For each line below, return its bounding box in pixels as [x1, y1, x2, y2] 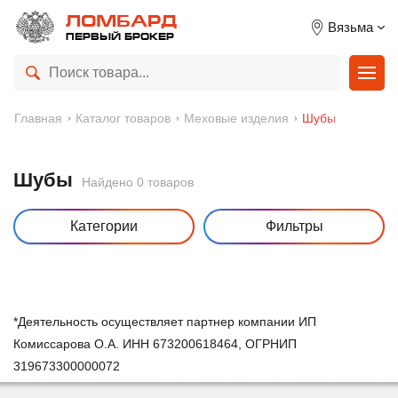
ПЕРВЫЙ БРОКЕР [66, 32, 174, 42]
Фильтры [265, 219, 323, 234]
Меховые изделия [184, 111, 289, 125]
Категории [70, 219, 138, 234]
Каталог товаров [76, 111, 171, 125]
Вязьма [328, 20, 373, 35]
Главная [14, 111, 62, 125]
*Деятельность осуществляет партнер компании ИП [13, 314, 316, 329]
